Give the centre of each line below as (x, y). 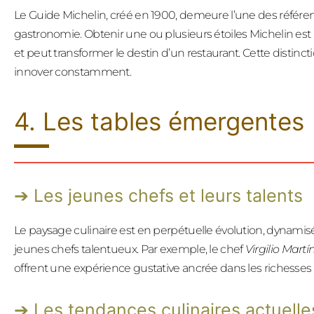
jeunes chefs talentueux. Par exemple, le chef (130, 249)
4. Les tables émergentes (159, 121)
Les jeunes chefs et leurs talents (168, 195)
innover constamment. (73, 71)
